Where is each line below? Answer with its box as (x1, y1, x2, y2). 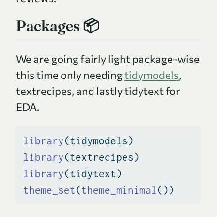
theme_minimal (81, 184, 157, 196)
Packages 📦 (16, 16, 99, 35)
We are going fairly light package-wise (16, 52, 200, 65)
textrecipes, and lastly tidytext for (16, 84, 180, 97)
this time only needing (16, 68, 124, 81)
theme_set (23, 184, 76, 196)
